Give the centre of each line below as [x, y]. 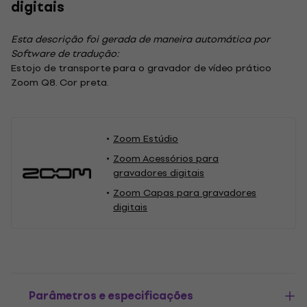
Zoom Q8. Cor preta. [60, 83]
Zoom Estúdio [146, 139]
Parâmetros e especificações [111, 296]
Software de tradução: [65, 54]
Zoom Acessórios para [166, 159]
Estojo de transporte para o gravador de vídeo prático [141, 68]
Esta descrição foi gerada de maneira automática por [140, 39]
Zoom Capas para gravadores [185, 193]
